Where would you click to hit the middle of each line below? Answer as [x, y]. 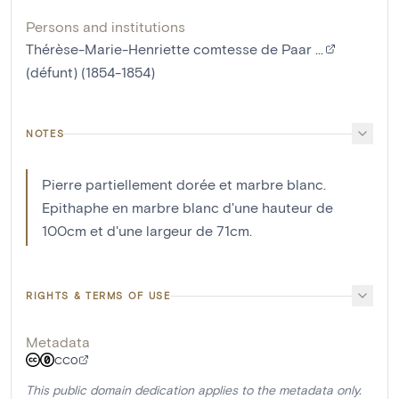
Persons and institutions [106, 27]
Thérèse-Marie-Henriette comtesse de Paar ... [175, 49]
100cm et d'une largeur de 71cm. [147, 231]
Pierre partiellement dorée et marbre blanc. [184, 184]
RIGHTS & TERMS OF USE [98, 296]
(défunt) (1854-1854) [90, 72]
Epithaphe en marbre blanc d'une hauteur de [187, 208]
